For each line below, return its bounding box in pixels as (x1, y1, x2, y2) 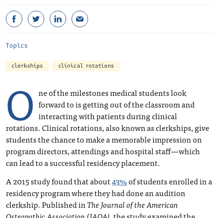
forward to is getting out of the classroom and (38, 98, 195, 110)
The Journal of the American (87, 198, 178, 211)
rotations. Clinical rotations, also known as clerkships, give (6, 121, 209, 134)
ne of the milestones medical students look (38, 86, 186, 99)
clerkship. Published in (6, 198, 87, 211)
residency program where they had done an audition (6, 186, 185, 199)
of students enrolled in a (127, 175, 212, 187)
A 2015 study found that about (6, 175, 112, 187)
